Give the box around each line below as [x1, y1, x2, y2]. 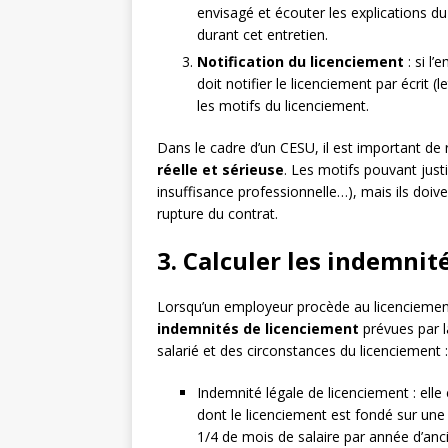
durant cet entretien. [197, 25, 328, 45]
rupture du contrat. [157, 204, 278, 224]
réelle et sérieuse [157, 160, 284, 180]
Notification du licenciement [197, 52, 404, 72]
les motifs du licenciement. [197, 96, 369, 116]
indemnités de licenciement [157, 319, 359, 339]
